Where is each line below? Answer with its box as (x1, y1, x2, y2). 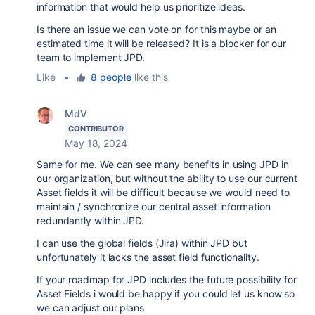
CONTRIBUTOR (68, 124, 124, 134)
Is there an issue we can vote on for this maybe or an (37, 23, 276, 35)
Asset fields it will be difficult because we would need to (37, 186, 290, 198)
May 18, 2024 (65, 137, 127, 149)
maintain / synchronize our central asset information (37, 200, 271, 212)
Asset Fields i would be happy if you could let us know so (37, 288, 295, 300)
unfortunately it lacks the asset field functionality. (37, 251, 259, 263)
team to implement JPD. (37, 51, 150, 63)
